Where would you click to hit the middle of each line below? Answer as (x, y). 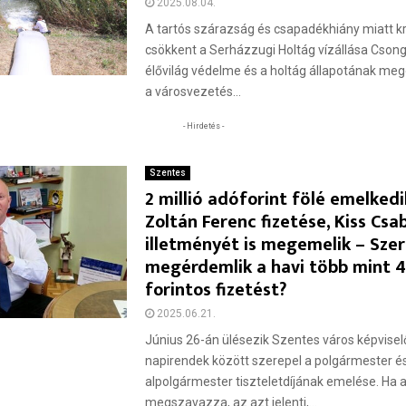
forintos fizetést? (216, 290)
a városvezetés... (193, 92)
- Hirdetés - (203, 126)
